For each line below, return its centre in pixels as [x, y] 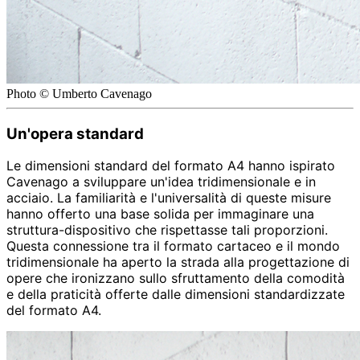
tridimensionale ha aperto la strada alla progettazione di [178, 262]
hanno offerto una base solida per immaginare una [160, 214]
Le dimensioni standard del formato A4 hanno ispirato [171, 166]
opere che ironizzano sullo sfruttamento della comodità [176, 278]
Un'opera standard [75, 133]
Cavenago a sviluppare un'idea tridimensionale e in [161, 182]
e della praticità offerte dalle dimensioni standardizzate [176, 295]
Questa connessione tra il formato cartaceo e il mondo [173, 246]
